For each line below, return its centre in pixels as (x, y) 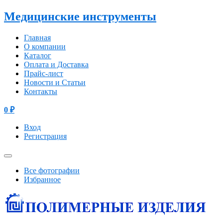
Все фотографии (52, 170)
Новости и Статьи (55, 82)
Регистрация (45, 136)
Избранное (42, 179)
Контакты (41, 91)
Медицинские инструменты (80, 16)
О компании (45, 46)
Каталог (38, 55)
